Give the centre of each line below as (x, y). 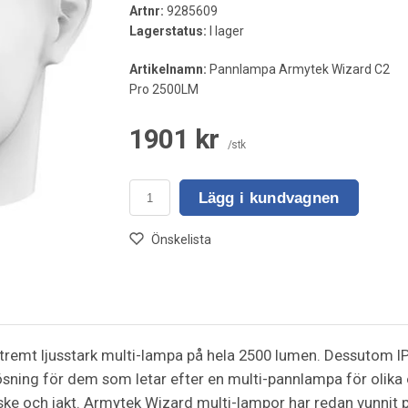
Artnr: (146, 11)
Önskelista (181, 240)
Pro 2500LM (163, 90)
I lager (225, 31)
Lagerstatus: (168, 31)
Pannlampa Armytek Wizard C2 (298, 70)
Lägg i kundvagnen (269, 198)
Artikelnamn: (168, 70)
